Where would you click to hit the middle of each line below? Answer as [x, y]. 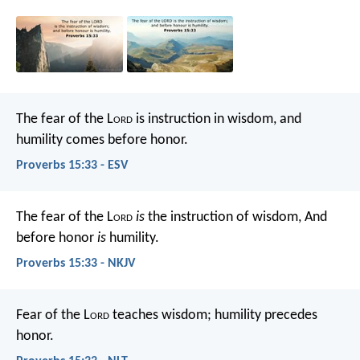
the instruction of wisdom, [223, 217]
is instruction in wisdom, [205, 119]
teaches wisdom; [160, 316]
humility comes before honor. [102, 140]
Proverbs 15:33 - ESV [72, 165]
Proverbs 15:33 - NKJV [76, 264]
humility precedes [264, 316]
